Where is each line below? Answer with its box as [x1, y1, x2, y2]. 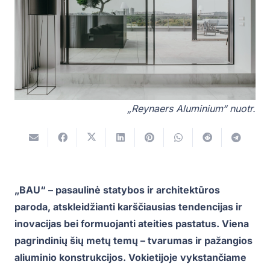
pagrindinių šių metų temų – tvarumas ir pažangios [14, 234, 253, 247]
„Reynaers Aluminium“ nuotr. [127, 102, 256, 115]
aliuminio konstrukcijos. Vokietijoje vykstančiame [14, 251, 246, 264]
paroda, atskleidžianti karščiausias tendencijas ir [14, 201, 242, 213]
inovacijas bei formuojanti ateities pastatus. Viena [14, 218, 249, 230]
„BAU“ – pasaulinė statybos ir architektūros [14, 184, 220, 196]
